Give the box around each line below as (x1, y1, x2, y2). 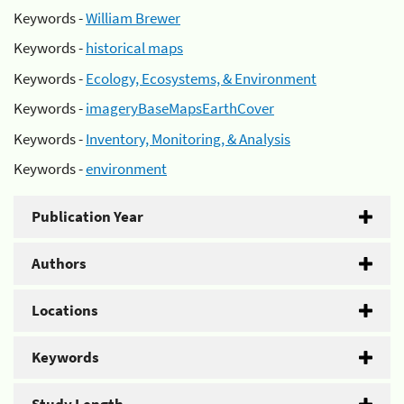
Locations (32, 300, 98, 320)
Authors (32, 253, 87, 273)
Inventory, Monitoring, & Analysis (86, 128, 290, 149)
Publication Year (32, 207, 143, 226)
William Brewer (86, 7, 180, 28)
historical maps (86, 38, 183, 58)
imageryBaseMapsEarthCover (86, 98, 274, 118)
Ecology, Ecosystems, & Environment (86, 68, 317, 88)
